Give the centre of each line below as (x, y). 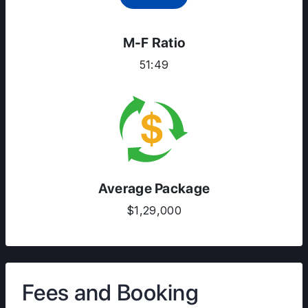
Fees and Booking (111, 293)
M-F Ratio (154, 43)
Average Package (154, 188)
